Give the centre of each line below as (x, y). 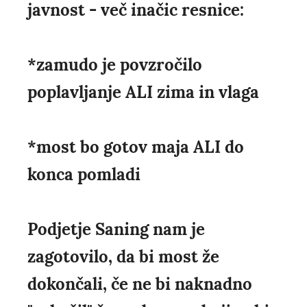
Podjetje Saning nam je (116, 229)
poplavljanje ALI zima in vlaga (143, 92)
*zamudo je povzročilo (115, 64)
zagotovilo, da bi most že (123, 256)
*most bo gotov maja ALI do (136, 147)
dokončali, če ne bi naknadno (140, 284)
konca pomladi (84, 174)
